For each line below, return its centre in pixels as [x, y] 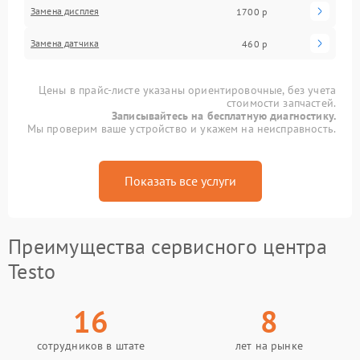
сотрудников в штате [91, 346]
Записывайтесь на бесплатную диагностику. [224, 116]
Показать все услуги [180, 181]
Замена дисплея [65, 11]
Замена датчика [65, 43]
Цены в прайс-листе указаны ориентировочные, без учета [187, 90]
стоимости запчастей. [281, 103]
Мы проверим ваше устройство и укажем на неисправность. [181, 129]
